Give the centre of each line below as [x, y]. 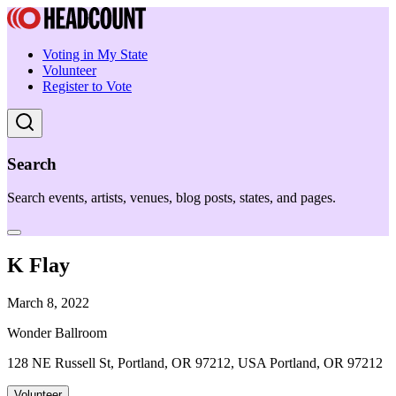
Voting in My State [95, 54]
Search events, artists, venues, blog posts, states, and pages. [171, 198]
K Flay [38, 266]
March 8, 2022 [48, 303]
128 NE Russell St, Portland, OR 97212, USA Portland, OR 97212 [195, 363]
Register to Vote [87, 86]
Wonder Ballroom [57, 333]
